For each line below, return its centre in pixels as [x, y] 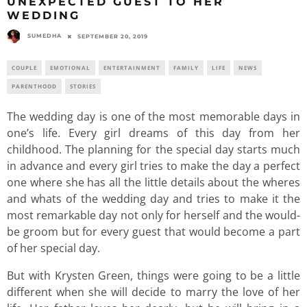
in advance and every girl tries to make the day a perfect [153, 165]
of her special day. [53, 248]
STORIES [83, 86]
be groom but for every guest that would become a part [153, 231]
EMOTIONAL [70, 67]
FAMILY [186, 67]
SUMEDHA [45, 35]
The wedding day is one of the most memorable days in [153, 116]
